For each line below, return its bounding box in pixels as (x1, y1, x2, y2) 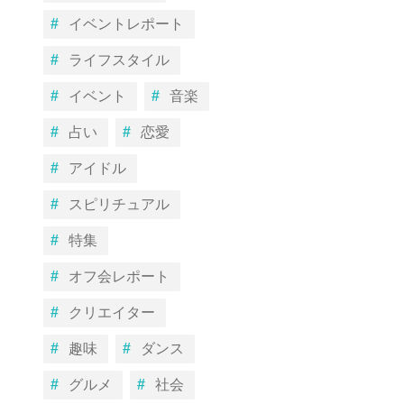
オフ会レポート (69, 268, 170, 284)
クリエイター (69, 304, 155, 320)
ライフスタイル (69, 51, 170, 68)
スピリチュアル (69, 196, 170, 212)
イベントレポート (69, 15, 184, 32)
